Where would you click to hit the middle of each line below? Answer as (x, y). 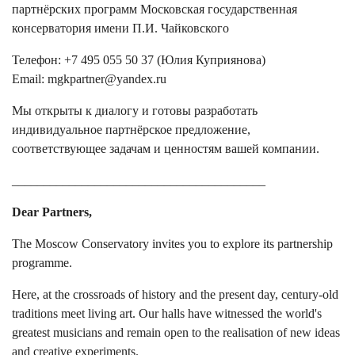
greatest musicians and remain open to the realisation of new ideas (176, 332)
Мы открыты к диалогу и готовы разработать (135, 110)
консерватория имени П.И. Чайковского (120, 28)
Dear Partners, (52, 212)
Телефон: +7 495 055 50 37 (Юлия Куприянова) (139, 59)
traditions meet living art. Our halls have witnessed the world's (167, 313)
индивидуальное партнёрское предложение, (131, 129)
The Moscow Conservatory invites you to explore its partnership (172, 243)
